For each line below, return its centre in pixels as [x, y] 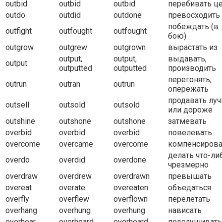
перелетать [189, 199]
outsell [17, 105]
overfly [17, 199]
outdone [128, 15]
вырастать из [193, 48]
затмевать [187, 121]
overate [72, 188]
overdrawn [132, 176]
